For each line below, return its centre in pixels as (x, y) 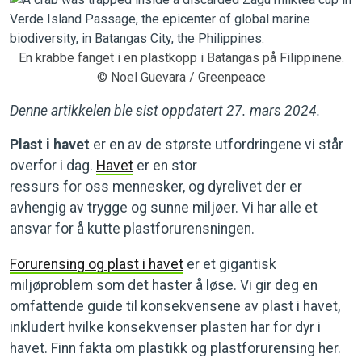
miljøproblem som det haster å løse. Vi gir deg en (164, 285)
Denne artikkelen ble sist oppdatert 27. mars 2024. (165, 111)
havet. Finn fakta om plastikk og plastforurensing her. (175, 348)
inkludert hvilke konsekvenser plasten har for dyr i (165, 327)
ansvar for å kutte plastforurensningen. (132, 229)
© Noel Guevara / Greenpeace (181, 77)
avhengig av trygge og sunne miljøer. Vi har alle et (164, 208)
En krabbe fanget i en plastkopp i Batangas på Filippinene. (181, 58)
